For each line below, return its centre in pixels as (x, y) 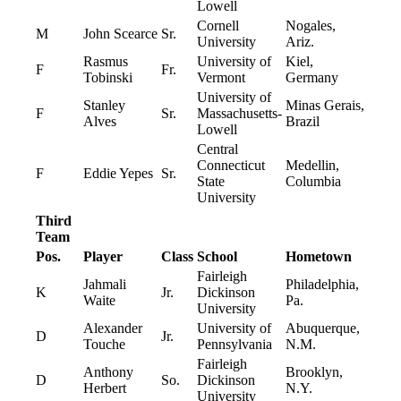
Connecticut (231, 166)
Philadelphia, (322, 285)
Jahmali (105, 285)
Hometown (319, 257)
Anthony (108, 372)
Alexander (113, 328)
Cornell (218, 26)
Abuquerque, (323, 328)
